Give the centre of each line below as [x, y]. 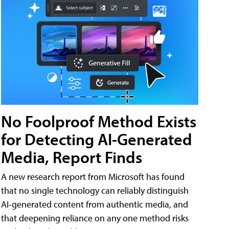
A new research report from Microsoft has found [93, 176]
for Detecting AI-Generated [97, 139]
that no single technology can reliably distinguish [95, 190]
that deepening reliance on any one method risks [95, 218]
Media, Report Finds [72, 157]
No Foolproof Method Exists [99, 121]
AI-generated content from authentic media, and [95, 204]
